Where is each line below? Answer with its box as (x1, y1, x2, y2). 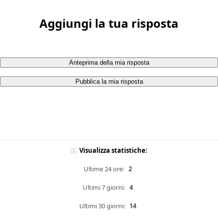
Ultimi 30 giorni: (79, 201, 125, 211)
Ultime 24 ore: (83, 164, 124, 174)
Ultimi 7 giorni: (82, 183, 125, 192)
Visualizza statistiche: (79, 146, 147, 155)
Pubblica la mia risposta (75, 78, 143, 86)
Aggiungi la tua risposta (39, 15, 179, 32)
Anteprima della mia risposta (69, 59, 149, 67)
